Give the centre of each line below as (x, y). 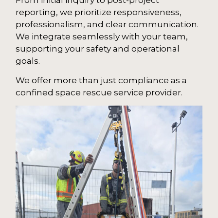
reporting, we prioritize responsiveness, (99, 12)
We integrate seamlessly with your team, (102, 37)
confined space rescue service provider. (99, 92)
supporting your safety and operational (98, 49)
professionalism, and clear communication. (107, 25)
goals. (28, 61)
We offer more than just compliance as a (101, 80)
